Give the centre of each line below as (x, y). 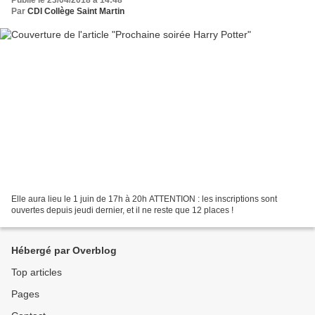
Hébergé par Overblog (64, 251)
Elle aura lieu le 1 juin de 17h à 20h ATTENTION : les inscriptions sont (144, 199)
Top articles (37, 272)
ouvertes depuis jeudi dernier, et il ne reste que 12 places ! (122, 211)
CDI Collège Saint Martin (76, 11)
